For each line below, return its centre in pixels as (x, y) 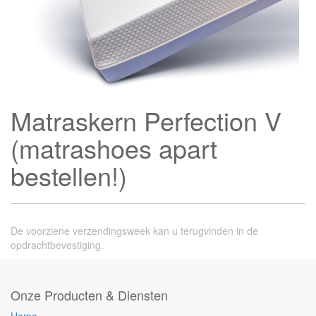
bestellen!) (69, 175)
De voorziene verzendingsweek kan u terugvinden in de (134, 231)
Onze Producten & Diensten (89, 295)
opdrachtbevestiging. (57, 245)
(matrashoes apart (114, 148)
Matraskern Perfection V (146, 120)
